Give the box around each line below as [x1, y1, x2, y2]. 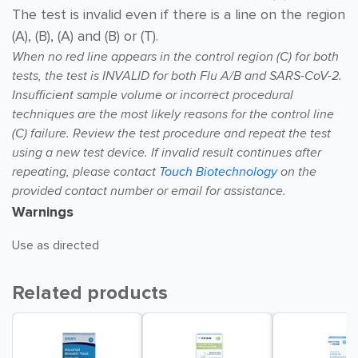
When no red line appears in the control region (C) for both [12, 49, 339, 65]
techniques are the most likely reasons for [12, 106, 249, 122]
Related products [12, 281, 168, 304]
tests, [12, 68, 45, 84]
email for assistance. [171, 183, 286, 199]
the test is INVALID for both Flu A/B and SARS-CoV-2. [45, 68, 342, 84]
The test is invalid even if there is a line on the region [12, 6, 345, 23]
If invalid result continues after [151, 145, 321, 161]
